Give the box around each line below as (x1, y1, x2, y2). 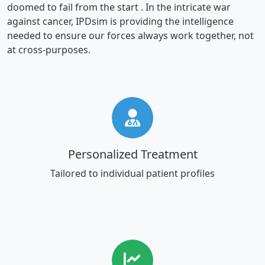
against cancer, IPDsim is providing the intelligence (7, 14, 234, 28)
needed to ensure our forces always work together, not (7, 28, 254, 42)
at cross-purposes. (7, 43, 91, 56)
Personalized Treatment (67, 146, 198, 162)
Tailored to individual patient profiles (50, 166, 215, 180)
